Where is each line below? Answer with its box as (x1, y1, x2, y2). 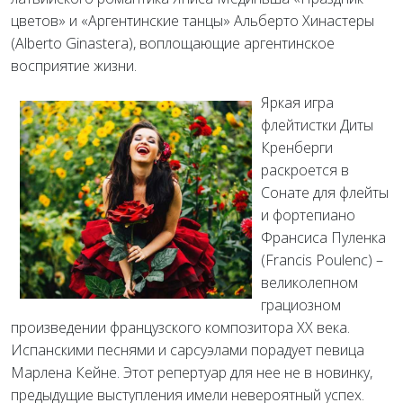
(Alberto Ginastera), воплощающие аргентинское (11, 33, 335, 54)
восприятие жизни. (11, 56, 137, 76)
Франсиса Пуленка (261, 228, 386, 248)
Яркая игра (261, 93, 334, 113)
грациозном (261, 295, 341, 316)
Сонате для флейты (261, 183, 389, 203)
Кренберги (261, 138, 333, 158)
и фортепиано (261, 205, 355, 226)
